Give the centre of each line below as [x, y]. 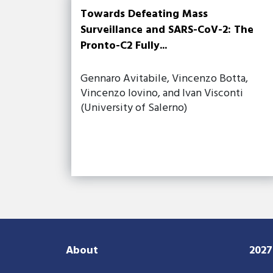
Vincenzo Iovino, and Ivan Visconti [162, 93]
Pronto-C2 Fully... [124, 46]
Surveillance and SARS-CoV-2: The [167, 30]
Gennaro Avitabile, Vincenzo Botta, [164, 79]
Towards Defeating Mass [144, 14]
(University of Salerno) [134, 108]
